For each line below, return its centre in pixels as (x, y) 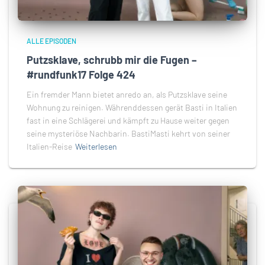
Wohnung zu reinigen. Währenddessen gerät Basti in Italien (132, 108)
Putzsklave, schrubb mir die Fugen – (112, 60)
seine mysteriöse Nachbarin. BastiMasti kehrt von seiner (128, 134)
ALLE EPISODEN (51, 41)
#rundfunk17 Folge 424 (81, 75)
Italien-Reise (49, 147)
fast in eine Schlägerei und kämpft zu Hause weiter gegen (128, 121)
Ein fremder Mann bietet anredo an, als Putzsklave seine (127, 95)
